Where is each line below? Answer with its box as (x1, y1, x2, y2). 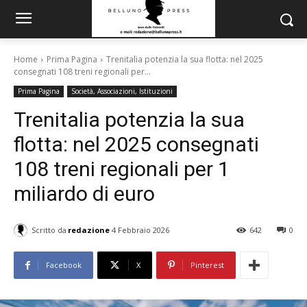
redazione (68, 224, 110, 235)
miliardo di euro (14, 182, 155, 206)
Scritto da (32, 224, 66, 235)
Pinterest (191, 260, 224, 271)
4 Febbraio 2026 (112, 225, 169, 236)
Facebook (46, 260, 82, 271)
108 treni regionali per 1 (14, 157, 230, 181)
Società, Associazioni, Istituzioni (71, 86, 173, 96)
